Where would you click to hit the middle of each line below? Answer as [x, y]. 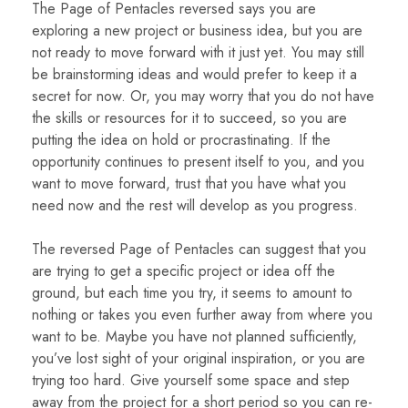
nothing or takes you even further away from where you [202, 315]
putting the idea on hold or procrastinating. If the [181, 140]
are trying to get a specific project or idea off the [184, 271]
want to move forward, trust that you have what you [189, 184]
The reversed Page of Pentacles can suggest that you [199, 250]
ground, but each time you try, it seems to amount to [192, 293]
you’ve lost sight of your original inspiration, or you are [199, 359]
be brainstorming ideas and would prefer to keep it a [194, 75]
